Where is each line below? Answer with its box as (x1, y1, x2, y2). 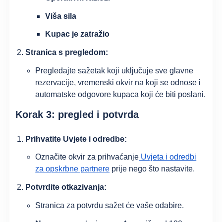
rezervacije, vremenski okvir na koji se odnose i (35, 78, 201, 87)
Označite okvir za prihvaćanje (35, 153, 139, 162)
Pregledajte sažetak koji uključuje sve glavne (35, 66, 194, 75)
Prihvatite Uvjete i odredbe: (25, 134, 127, 143)
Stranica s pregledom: (25, 48, 109, 57)
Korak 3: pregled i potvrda (15, 109, 139, 120)
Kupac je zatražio (45, 30, 110, 39)
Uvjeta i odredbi (139, 153, 197, 162)
